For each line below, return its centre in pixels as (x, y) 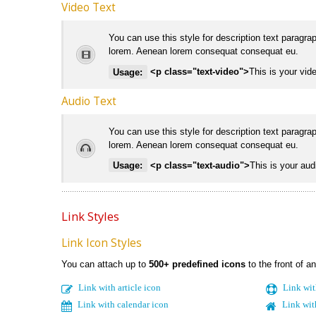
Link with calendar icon (123, 304)
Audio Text (89, 101)
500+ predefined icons (197, 264)
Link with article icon (120, 287)
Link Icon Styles (102, 243)
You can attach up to (105, 264)
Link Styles (90, 216)
